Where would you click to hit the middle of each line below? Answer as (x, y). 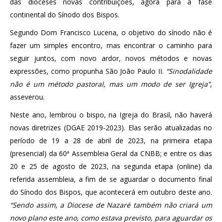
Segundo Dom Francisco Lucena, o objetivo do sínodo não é (111, 32)
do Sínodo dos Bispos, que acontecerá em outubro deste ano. (111, 192)
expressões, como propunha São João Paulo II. (88, 71)
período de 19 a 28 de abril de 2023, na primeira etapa (111, 140)
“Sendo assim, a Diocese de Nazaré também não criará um (111, 205)
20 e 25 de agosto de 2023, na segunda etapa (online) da (111, 166)
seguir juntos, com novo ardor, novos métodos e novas (111, 58)
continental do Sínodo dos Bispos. (65, 14)
